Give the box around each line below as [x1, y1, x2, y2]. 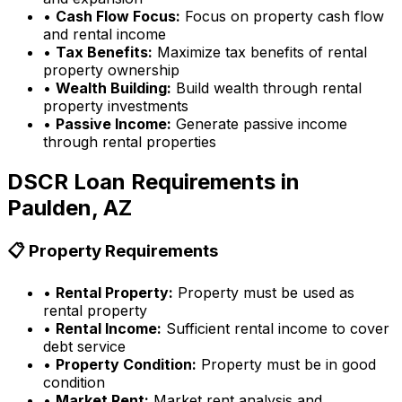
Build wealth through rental [171, 78, 362, 97]
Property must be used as [173, 284, 354, 302]
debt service [43, 337, 126, 356]
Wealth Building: [56, 78, 171, 97]
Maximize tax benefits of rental [153, 42, 367, 61]
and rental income [43, 24, 166, 43]
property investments [43, 96, 188, 115]
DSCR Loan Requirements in [7, 168, 300, 195]
